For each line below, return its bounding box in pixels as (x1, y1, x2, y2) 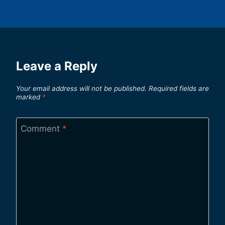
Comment (20, 123, 62, 134)
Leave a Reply (16, 59, 97, 74)
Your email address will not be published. (16, 84, 147, 92)
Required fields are (149, 84, 209, 92)
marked (16, 92, 42, 101)
